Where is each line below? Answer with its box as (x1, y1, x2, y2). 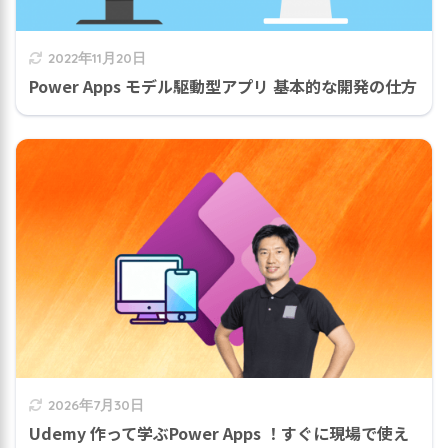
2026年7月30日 (48, 396, 144, 414)
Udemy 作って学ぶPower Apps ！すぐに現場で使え (29, 421, 409, 446)
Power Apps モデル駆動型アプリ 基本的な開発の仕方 (29, 73, 417, 98)
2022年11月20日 (48, 48, 146, 66)
